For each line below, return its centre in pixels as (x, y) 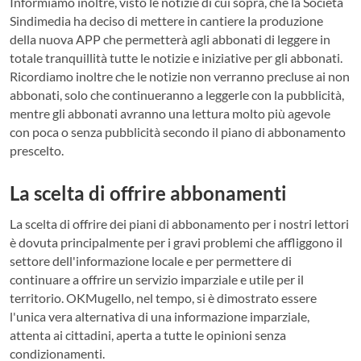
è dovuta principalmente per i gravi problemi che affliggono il (176, 243)
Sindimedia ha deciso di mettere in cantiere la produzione (166, 20)
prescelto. (37, 150)
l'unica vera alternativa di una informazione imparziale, (160, 317)
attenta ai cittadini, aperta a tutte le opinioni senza (148, 335)
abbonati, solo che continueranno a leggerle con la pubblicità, (177, 94)
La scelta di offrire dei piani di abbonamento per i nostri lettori (179, 224)
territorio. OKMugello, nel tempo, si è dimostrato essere (163, 298)
